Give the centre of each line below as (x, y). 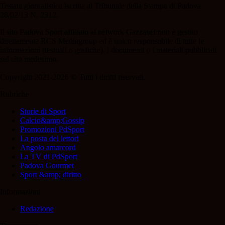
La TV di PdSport (49, 157)
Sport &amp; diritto (51, 175)
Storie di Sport (43, 111)
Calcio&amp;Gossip (52, 121)
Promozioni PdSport (52, 130)
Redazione (37, 209)
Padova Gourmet (47, 166)
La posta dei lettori (49, 139)
